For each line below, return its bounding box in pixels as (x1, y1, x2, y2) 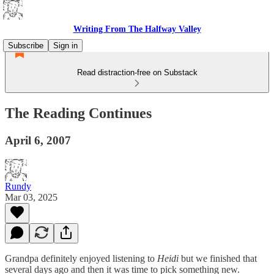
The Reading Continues (5, 105, 152, 121)
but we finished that (179, 253, 257, 264)
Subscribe (8, 41, 43, 50)
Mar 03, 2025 (5, 191, 57, 202)
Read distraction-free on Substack (76, 68, 198, 77)
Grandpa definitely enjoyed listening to (5, 253, 157, 264)
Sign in (53, 41, 78, 50)
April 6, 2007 (5, 133, 71, 147)
